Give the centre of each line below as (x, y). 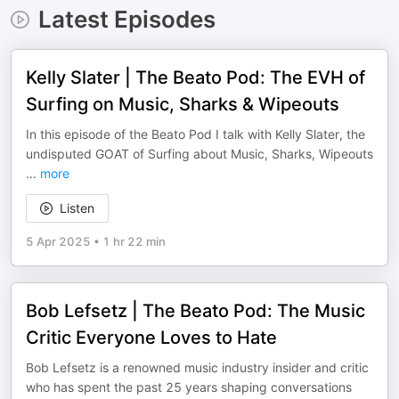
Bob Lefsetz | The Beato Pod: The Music (195, 311)
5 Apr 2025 (58, 241)
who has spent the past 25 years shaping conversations (189, 387)
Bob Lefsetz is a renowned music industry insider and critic (197, 367)
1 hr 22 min (134, 241)
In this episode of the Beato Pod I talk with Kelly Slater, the (195, 134)
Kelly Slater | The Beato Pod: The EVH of (195, 77)
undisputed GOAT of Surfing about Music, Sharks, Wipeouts (199, 154)
